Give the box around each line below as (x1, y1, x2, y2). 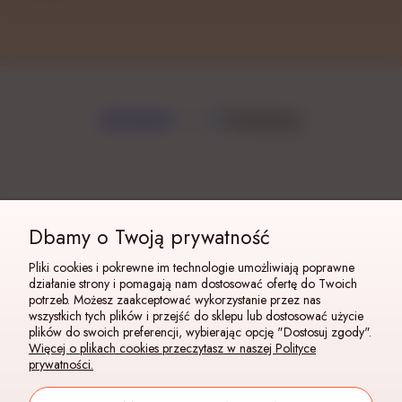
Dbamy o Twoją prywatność (29, 223, 270, 251)
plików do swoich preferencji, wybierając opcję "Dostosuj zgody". (29, 323, 371, 341)
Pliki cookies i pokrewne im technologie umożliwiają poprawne (29, 258, 354, 276)
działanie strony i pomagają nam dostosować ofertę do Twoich (29, 275, 357, 293)
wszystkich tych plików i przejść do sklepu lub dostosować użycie (29, 307, 363, 325)
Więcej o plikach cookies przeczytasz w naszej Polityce (29, 339, 316, 357)
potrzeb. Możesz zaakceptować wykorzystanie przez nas (29, 291, 320, 309)
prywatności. (29, 355, 93, 373)
